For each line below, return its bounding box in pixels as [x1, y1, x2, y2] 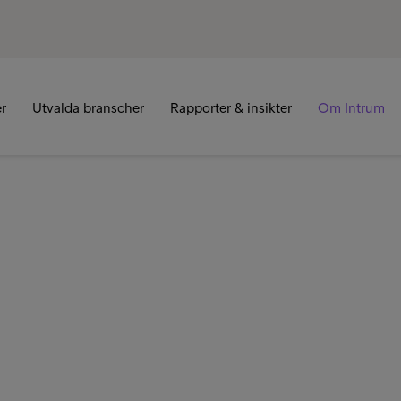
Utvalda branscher [32, 99, 144, 116]
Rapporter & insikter [170, 99, 292, 116]
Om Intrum [318, 99, 385, 116]
